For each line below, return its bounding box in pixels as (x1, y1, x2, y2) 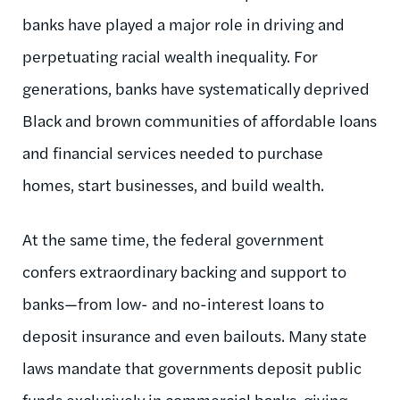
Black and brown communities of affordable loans (22, 108, 377, 131)
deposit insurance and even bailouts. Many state (22, 323, 367, 346)
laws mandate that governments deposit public (22, 355, 362, 379)
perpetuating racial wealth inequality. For (22, 44, 318, 67)
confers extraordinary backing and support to (22, 259, 346, 282)
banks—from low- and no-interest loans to (22, 291, 324, 314)
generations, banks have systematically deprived (22, 76, 370, 99)
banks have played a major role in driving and (22, 12, 345, 35)
